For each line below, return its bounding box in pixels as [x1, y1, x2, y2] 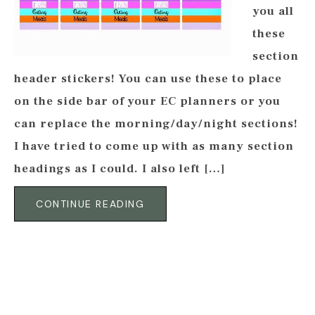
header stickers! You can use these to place [14, 71, 282, 86]
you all [252, 4, 294, 19]
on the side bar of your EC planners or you [14, 94, 281, 109]
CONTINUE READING [36, 198, 145, 210]
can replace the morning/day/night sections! [14, 116, 298, 131]
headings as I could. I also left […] [14, 161, 226, 176]
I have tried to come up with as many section [14, 139, 294, 154]
